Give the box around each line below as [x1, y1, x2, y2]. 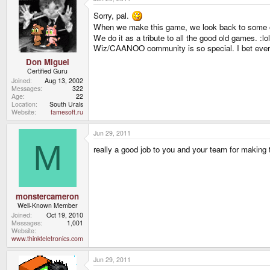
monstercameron [16, 190, 79, 202]
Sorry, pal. [93, 10, 131, 22]
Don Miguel [25, 55, 69, 67]
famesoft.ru [51, 107, 83, 116]
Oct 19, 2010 [46, 210, 83, 219]
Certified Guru [27, 66, 67, 75]
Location [11, 99, 36, 108]
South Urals [49, 99, 83, 108]
